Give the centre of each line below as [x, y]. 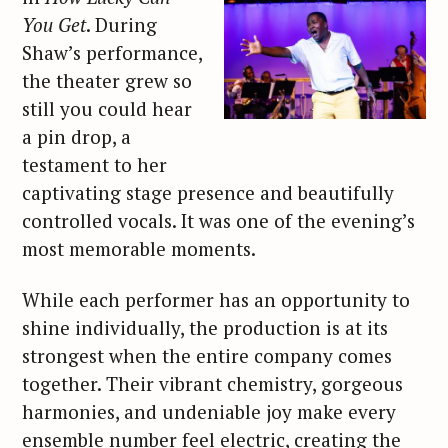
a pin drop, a [76, 137]
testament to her [94, 165]
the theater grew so [107, 81]
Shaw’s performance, [112, 53]
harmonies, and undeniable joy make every [209, 412]
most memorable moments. [139, 249]
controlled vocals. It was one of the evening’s [218, 221]
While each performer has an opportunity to [216, 300]
